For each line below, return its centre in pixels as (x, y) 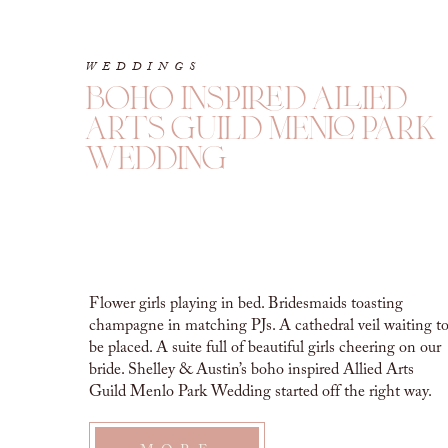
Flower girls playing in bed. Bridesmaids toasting (246, 304)
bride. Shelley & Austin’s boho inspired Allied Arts (251, 370)
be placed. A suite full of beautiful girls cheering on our (265, 348)
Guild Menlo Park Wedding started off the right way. (260, 392)
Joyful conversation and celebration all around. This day (267, 414)
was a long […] (139, 436)
